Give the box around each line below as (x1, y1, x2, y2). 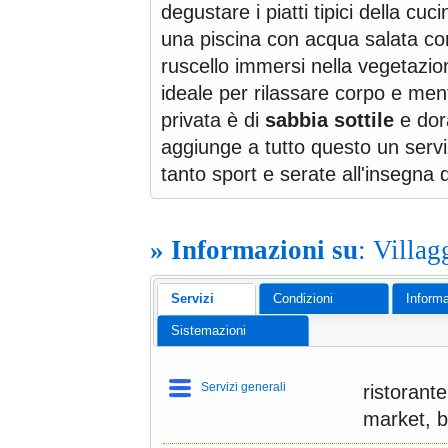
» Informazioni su (150, 234, 358, 265)
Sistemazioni (170, 323, 246, 339)
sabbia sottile (265, 108, 394, 131)
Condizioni (272, 291, 333, 307)
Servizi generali (201, 380, 287, 395)
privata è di (161, 108, 265, 131)
